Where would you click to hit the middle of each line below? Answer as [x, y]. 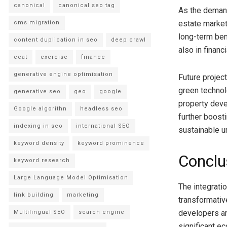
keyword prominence [111, 143]
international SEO [103, 126]
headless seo [101, 108]
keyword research [42, 160]
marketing [83, 195]
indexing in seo [38, 126]
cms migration [37, 22]
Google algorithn [40, 108]
